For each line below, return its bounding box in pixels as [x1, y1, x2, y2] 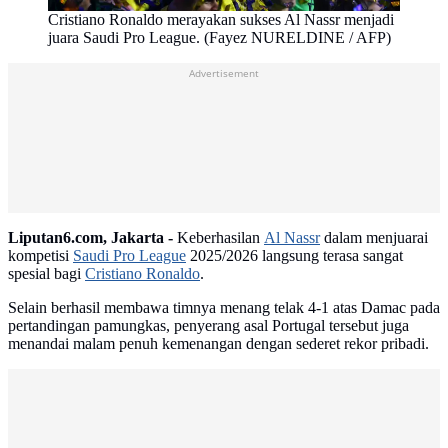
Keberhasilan [173, 229, 264, 247]
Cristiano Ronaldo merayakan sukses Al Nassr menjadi [48, 11, 394, 29]
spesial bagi [8, 265, 85, 283]
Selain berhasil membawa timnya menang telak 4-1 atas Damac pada [8, 299, 440, 317]
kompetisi [8, 247, 73, 265]
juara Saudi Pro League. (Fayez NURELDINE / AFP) [48, 29, 391, 47]
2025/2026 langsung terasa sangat [186, 247, 403, 265]
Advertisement [189, 66, 259, 81]
